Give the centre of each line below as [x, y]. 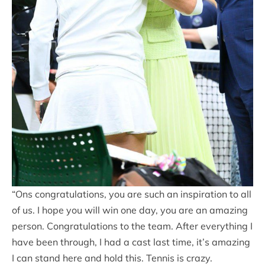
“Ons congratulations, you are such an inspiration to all [132, 194]
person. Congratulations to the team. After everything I [132, 226]
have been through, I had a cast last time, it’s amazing [131, 242]
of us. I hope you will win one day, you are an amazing [130, 210]
